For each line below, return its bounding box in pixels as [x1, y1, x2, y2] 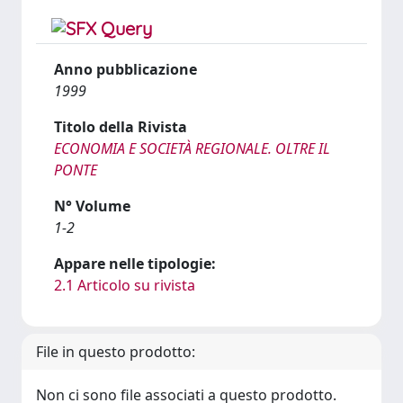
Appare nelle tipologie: [54, 254, 216, 273]
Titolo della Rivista [54, 117, 187, 137]
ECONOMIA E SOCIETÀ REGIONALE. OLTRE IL [54, 139, 330, 158]
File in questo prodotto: [36, 342, 195, 362]
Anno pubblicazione [54, 59, 197, 79]
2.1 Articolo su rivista [54, 275, 195, 295]
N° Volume [54, 196, 130, 216]
